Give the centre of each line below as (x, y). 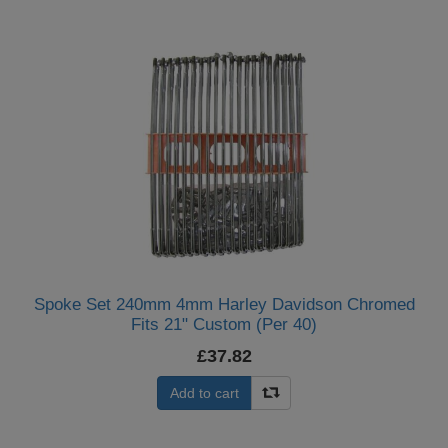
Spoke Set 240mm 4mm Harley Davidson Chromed (224, 304)
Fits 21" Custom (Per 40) (224, 324)
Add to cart (204, 392)
